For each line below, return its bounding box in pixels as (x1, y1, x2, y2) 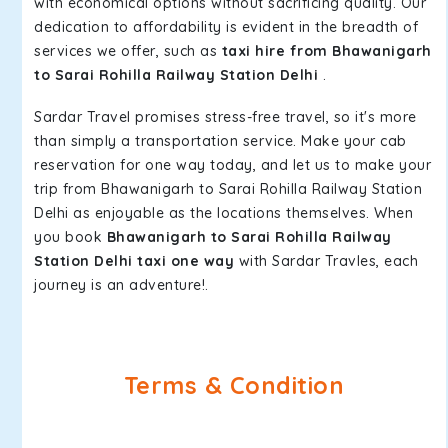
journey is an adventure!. (34, 276, 209, 294)
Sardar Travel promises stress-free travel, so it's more (34, 108, 417, 126)
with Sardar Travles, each (234, 252, 418, 270)
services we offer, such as (34, 42, 222, 60)
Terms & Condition (123, 371, 345, 400)
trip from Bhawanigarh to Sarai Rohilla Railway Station (34, 180, 422, 198)
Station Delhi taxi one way (34, 252, 234, 270)
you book (34, 228, 107, 246)
